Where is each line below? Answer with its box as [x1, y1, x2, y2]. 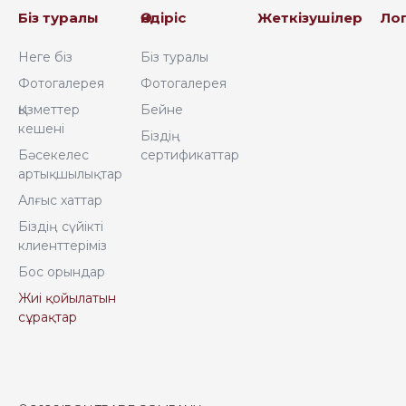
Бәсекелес [18, 147, 89, 163]
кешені [18, 121, 64, 137]
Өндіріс [140, 9, 186, 26]
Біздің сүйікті [18, 218, 103, 235]
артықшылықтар [18, 166, 122, 182]
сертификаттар [140, 147, 239, 163]
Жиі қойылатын [18, 290, 116, 306]
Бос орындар [18, 264, 105, 280]
